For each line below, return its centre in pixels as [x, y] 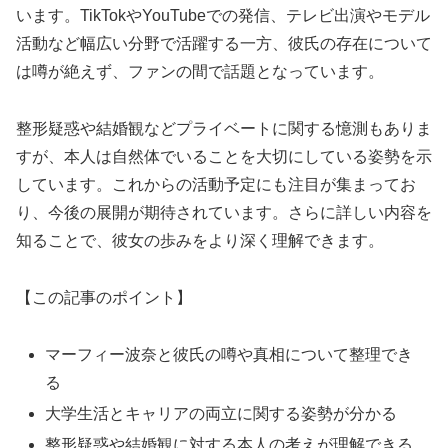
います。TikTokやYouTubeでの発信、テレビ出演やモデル [223, 16]
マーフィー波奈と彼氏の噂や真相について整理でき [229, 354]
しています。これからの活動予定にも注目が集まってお [216, 185]
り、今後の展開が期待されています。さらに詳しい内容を [224, 213]
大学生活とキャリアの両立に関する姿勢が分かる [221, 414]
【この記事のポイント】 [104, 298]
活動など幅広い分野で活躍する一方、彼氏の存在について [224, 44]
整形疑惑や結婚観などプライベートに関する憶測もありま [224, 129]
